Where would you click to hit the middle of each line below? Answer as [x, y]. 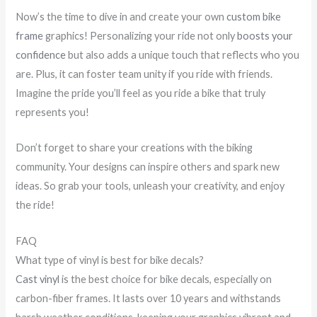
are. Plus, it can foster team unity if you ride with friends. [144, 74]
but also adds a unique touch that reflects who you [183, 55]
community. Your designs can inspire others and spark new [148, 167]
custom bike [254, 17]
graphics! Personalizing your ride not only [140, 36]
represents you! [53, 113]
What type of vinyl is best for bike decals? [110, 260]
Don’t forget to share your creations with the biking [134, 148]
